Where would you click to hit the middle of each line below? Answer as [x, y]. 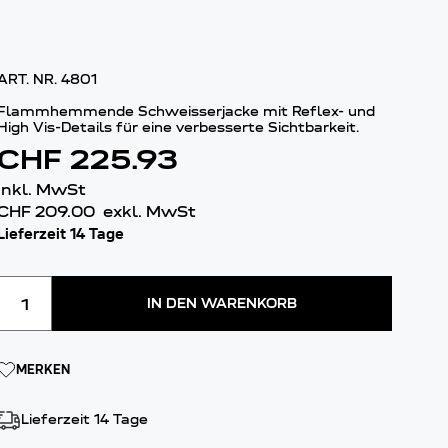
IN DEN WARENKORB [222, 303]
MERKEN [43, 369]
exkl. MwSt [150, 212]
